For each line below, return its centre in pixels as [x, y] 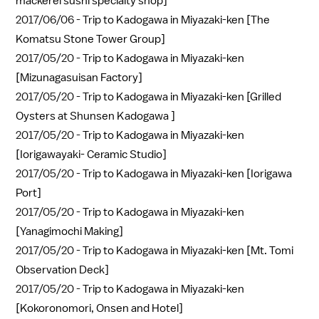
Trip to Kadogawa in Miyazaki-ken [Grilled [182, 96]
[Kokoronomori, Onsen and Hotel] [99, 308]
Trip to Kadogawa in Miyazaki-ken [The [176, 20]
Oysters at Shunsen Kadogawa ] [95, 116]
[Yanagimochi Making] [69, 231]
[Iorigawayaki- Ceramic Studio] [91, 154]
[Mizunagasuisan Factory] [79, 77]
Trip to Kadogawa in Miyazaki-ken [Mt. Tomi [188, 250]
